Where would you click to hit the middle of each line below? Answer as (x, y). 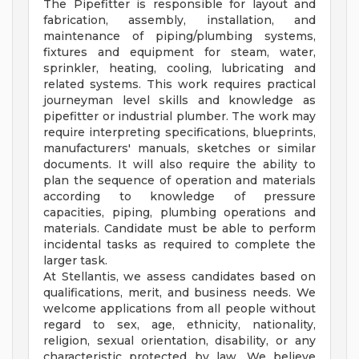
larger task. (75, 260)
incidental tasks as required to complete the (179, 244)
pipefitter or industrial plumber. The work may (179, 116)
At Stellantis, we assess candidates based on (179, 276)
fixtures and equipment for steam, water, (179, 52)
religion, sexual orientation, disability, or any (179, 341)
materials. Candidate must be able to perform (179, 228)
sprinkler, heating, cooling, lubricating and (179, 68)
